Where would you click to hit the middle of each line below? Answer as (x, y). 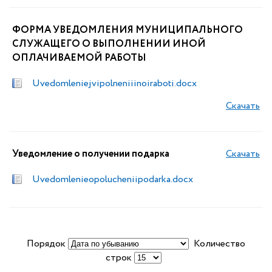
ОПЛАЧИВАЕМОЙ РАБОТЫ (79, 58)
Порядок (47, 244)
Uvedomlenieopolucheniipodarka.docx (113, 179)
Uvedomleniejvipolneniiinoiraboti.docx (114, 83)
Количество (217, 244)
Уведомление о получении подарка (91, 154)
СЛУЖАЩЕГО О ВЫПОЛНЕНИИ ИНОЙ (109, 44)
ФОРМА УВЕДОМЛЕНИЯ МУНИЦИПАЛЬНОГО (127, 30)
